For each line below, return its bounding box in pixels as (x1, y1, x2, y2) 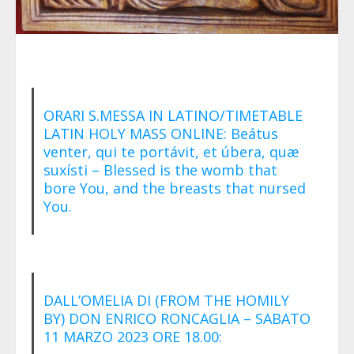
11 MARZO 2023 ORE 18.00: (43, 326, 222, 346)
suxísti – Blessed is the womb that (43, 160, 277, 179)
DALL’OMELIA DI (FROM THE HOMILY (43, 290, 289, 310)
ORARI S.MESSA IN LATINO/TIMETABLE (43, 105, 303, 125)
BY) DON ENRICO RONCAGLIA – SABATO (43, 308, 311, 328)
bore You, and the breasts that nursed (43, 178, 306, 198)
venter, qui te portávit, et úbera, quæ (43, 141, 299, 161)
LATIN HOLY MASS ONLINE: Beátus (43, 123, 278, 143)
